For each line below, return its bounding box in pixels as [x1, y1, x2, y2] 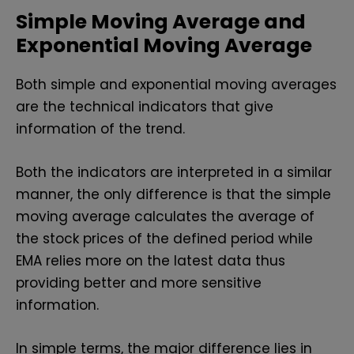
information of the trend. [16, 119, 189, 139]
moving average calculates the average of [16, 207, 314, 227]
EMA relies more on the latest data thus [16, 251, 285, 271]
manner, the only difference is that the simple [16, 185, 331, 205]
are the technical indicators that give [16, 97, 273, 117]
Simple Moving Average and [16, 8, 306, 36]
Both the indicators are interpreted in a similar [16, 163, 332, 183]
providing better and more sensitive [16, 273, 262, 293]
